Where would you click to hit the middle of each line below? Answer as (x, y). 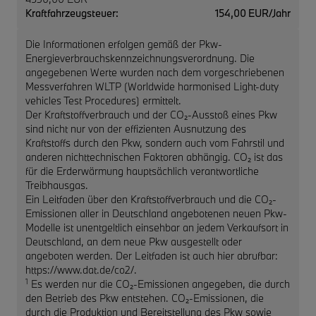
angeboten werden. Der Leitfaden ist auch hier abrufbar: (152, 255)
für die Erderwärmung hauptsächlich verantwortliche (142, 171)
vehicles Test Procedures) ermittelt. (103, 100)
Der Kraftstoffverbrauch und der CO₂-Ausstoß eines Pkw (151, 114)
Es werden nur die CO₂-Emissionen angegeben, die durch (159, 284)
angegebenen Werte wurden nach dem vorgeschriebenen (155, 72)
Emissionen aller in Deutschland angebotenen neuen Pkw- (156, 213)
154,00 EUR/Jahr (253, 13)
